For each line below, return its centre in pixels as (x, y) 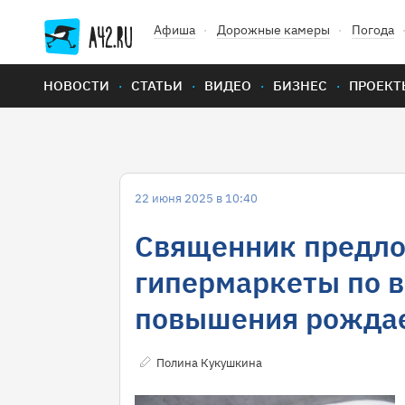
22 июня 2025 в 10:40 (196, 198)
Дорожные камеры (273, 30)
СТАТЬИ (157, 85)
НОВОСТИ (76, 85)
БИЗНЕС (300, 85)
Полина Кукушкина (209, 363)
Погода (373, 30)
